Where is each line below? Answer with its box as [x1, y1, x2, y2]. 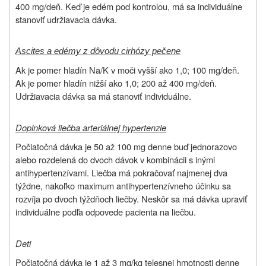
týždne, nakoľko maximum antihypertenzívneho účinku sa [15, 179, 231, 192]
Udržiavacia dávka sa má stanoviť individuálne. [15, 89, 191, 102]
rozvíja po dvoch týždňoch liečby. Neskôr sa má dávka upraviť [15, 192, 247, 205]
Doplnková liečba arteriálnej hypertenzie [15, 121, 166, 134]
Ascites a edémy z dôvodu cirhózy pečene [15, 46, 180, 56]
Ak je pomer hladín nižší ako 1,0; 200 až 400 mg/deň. [15, 76, 217, 89]
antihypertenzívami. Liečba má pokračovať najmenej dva [15, 166, 227, 179]
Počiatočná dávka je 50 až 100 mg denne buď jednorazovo [15, 140, 237, 153]
